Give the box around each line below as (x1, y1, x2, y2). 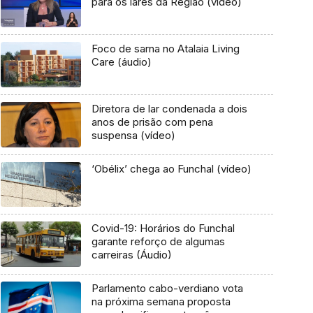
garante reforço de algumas (91, 235, 225, 249)
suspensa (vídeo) (91, 128, 175, 142)
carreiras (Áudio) (91, 248, 172, 262)
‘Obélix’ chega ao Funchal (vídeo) (91, 161, 252, 175)
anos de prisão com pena (91, 115, 213, 129)
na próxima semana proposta (91, 294, 231, 308)
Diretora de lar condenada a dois (91, 101, 247, 115)
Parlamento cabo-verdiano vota (91, 281, 243, 295)
